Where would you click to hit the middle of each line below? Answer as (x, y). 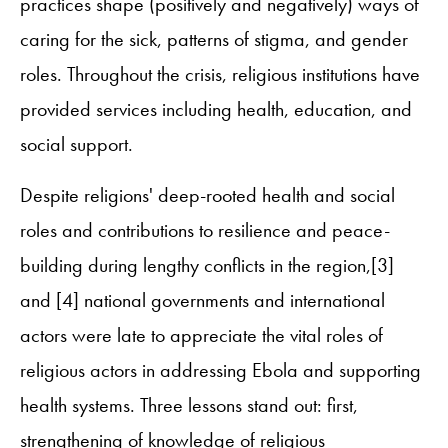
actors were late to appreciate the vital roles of (201, 334)
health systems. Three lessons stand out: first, (189, 404)
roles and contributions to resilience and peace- (205, 229)
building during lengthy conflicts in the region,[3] (207, 264)
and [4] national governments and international (202, 299)
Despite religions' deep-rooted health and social (207, 194)
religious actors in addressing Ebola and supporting (220, 369)
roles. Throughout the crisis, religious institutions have (220, 73)
